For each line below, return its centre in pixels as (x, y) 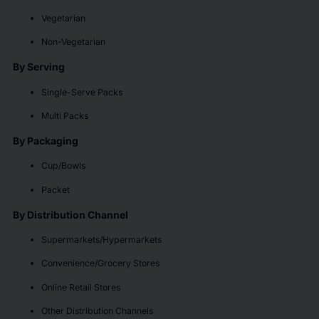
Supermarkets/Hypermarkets (102, 240)
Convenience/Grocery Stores (101, 263)
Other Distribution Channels (98, 310)
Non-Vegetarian (74, 42)
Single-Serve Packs (83, 92)
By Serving (38, 67)
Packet (56, 189)
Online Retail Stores (82, 287)
